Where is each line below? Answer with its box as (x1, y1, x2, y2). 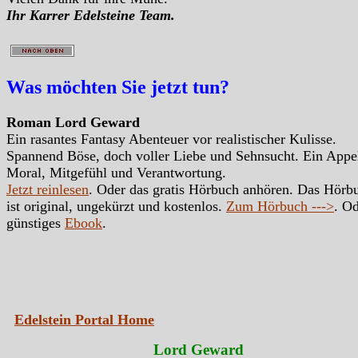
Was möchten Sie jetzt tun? (6, 76, 229, 97)
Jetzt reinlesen (6, 181, 89, 197)
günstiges (6, 214, 65, 231)
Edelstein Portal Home (14, 311, 154, 328)
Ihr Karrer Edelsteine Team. (6, 6, 175, 23)
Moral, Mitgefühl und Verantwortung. (6, 164, 226, 181)
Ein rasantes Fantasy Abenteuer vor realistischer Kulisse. (6, 130, 336, 147)
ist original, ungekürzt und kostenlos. (6, 197, 226, 214)
